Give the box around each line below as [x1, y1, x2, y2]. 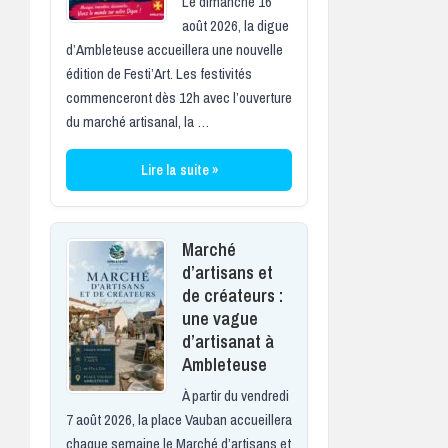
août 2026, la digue [182, 14, 289, 36]
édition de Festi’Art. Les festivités [66, 62, 252, 84]
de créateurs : [182, 282, 283, 308]
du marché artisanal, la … [66, 110, 209, 132]
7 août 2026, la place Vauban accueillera [66, 408, 292, 430]
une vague [182, 305, 258, 331]
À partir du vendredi [182, 384, 289, 406]
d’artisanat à [182, 328, 274, 354]
